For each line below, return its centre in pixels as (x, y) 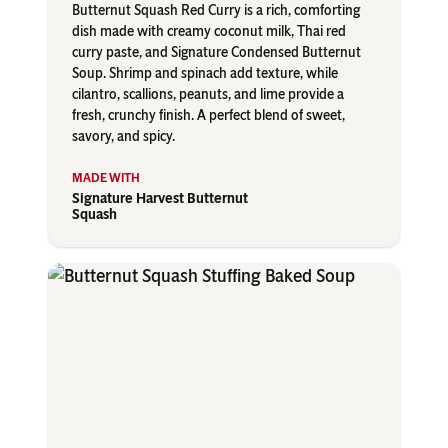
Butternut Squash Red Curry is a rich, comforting (216, 11)
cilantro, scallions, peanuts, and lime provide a (208, 95)
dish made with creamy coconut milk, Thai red (209, 32)
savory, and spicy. (123, 137)
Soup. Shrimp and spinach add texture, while (205, 74)
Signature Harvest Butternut (160, 199)
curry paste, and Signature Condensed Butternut (216, 53)
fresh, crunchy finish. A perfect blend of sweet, (208, 116)
